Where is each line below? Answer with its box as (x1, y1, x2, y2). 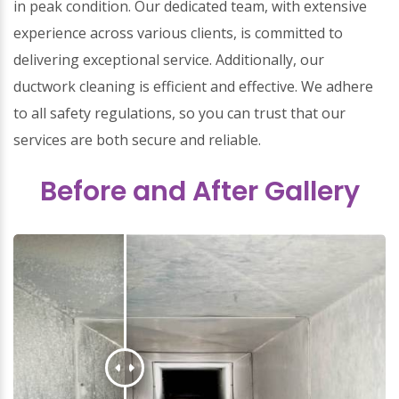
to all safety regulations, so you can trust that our (13, 103, 346, 123)
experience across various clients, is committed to (13, 23, 343, 43)
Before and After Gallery (39, 173, 360, 210)
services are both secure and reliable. (13, 130, 261, 150)
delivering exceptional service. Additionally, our (13, 50, 324, 69)
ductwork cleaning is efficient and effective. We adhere (13, 77, 373, 96)
